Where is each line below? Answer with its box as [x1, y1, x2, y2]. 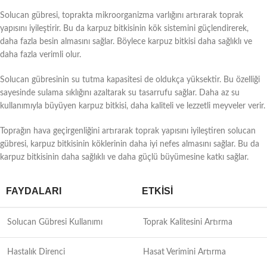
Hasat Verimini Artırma [143, 247, 226, 256]
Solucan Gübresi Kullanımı [7, 218, 103, 226]
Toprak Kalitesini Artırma [143, 218, 232, 226]
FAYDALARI [6, 185, 61, 196]
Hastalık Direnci [7, 247, 65, 256]
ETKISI [142, 185, 173, 196]
